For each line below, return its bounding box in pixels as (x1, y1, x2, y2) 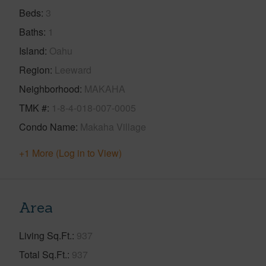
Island (19, 43, 45, 58)
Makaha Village (80, 119, 146, 134)
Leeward (55, 62, 91, 77)
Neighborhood (19, 81, 80, 96)
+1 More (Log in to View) (19, 145, 122, 160)
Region (19, 62, 50, 77)
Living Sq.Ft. (19, 228, 72, 242)
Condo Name (19, 119, 75, 134)
